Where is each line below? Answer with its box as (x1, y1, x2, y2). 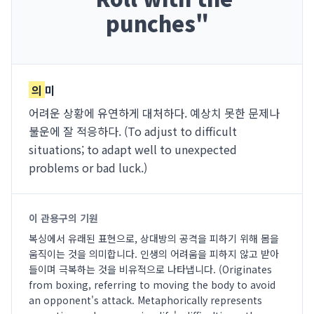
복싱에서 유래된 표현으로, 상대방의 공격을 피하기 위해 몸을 (29, 231, 279, 245)
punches (105, 8, 196, 39)
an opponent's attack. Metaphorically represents (29, 293, 262, 307)
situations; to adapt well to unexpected (29, 141, 237, 158)
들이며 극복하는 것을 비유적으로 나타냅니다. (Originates (29, 262, 272, 276)
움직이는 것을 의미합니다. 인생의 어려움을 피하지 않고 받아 (29, 247, 279, 261)
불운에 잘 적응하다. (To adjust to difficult (29, 123, 237, 139)
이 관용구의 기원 (29, 211, 98, 225)
